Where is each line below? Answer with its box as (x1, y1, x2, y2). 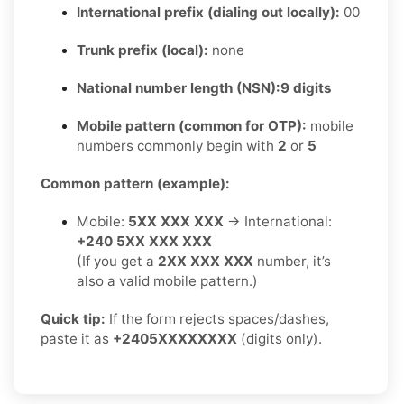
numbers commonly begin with (77, 136, 278, 154)
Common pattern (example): (41, 174, 230, 192)
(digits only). (237, 329, 322, 347)
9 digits (280, 78, 332, 96)
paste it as (41, 329, 113, 347)
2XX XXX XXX (158, 252, 253, 270)
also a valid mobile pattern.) (77, 271, 258, 289)
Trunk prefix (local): (77, 41, 208, 59)
